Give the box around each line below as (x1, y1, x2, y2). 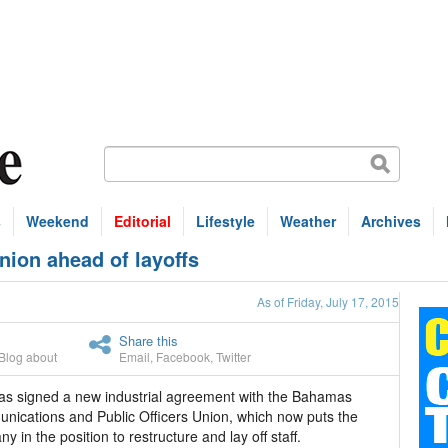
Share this (119, 331, 178, 350)
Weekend (26, 211, 89, 231)
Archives (361, 211, 421, 231)
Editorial (114, 211, 171, 231)
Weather (280, 211, 336, 231)
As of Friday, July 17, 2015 (257, 293, 399, 310)
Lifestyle (196, 211, 255, 231)
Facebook (156, 348, 210, 365)
